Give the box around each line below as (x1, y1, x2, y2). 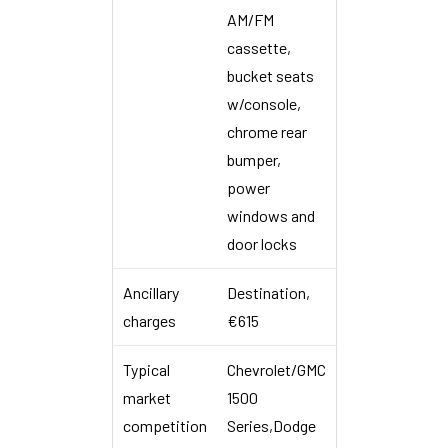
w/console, (226, 94, 301, 113)
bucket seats (226, 66, 314, 85)
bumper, (226, 150, 281, 169)
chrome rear (226, 122, 307, 141)
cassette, (226, 38, 291, 57)
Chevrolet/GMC (226, 360, 326, 379)
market (122, 388, 171, 407)
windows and (226, 206, 315, 225)
